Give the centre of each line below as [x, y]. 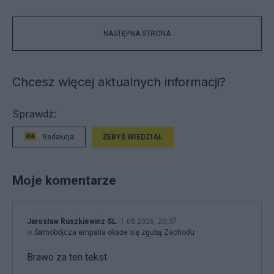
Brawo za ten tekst [67, 257]
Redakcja [58, 137]
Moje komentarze [64, 180]
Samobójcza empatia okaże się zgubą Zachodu [114, 233]
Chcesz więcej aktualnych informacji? [119, 82]
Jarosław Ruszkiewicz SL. [73, 222]
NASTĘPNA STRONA [137, 34]
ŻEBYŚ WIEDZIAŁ [133, 137]
